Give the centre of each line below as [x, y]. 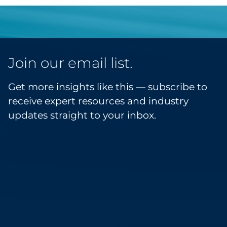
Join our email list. [70, 63]
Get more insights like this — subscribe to [108, 87]
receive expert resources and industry [98, 101]
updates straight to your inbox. [82, 115]
